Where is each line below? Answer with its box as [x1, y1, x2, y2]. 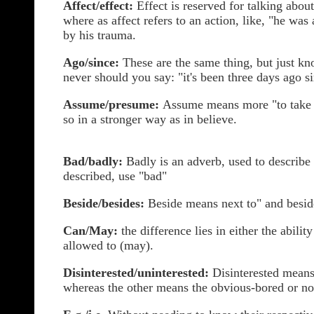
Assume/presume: [63, 97, 159, 111]
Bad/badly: [63, 154, 123, 168]
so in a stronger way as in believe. [63, 112, 237, 126]
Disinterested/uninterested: [63, 266, 209, 280]
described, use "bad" [63, 169, 167, 183]
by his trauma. [63, 28, 136, 42]
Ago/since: [63, 55, 119, 69]
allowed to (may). [63, 238, 153, 252]
